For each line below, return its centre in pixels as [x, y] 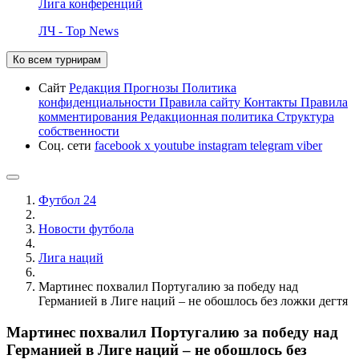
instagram [224, 145]
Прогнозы [153, 87]
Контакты [272, 102]
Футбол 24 [67, 200]
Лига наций [71, 257]
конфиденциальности [99, 102]
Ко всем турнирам [57, 59]
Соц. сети [67, 145]
